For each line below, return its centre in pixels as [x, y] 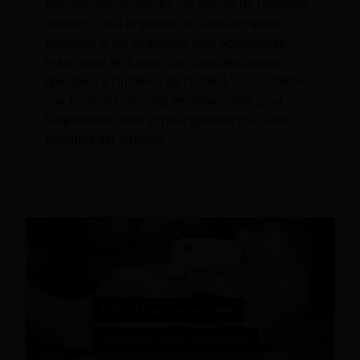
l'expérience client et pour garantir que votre [168, 121]
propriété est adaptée [104, 140]
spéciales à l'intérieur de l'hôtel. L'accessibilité [174, 82]
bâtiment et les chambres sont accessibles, [166, 43]
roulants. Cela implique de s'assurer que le [164, 24]
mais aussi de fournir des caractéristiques [163, 63]
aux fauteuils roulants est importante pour [164, 101]
